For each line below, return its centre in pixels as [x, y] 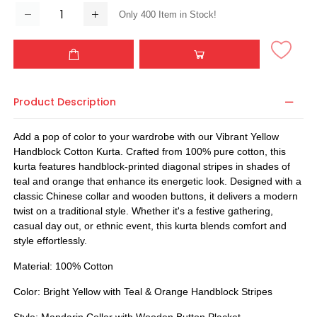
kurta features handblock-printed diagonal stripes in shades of [152, 167]
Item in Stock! [186, 14]
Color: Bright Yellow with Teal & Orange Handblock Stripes [143, 292]
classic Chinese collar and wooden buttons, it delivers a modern [156, 196]
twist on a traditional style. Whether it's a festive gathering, [143, 211]
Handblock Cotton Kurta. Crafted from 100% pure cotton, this [150, 152]
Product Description [65, 102]
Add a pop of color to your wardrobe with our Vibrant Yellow [146, 137]
